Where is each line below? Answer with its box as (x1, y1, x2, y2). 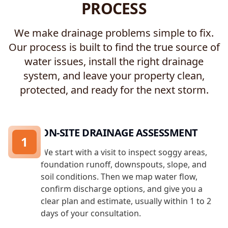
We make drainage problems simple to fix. (14, 26, 214, 40)
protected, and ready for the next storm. (19, 83, 209, 97)
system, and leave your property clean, (23, 69, 205, 83)
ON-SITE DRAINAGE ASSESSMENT (41, 126, 198, 140)
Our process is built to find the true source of (8, 40, 220, 54)
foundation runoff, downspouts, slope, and (41, 159, 207, 170)
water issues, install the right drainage (24, 54, 204, 69)
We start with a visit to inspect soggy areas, (41, 147, 207, 158)
